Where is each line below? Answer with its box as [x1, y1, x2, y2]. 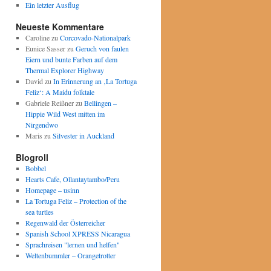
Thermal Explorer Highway [25, 65, 104, 75]
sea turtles [25, 207, 54, 217]
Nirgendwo [25, 120, 58, 129]
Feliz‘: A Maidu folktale [25, 87, 94, 97]
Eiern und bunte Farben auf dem [25, 54, 117, 64]
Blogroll [16, 151, 48, 163]
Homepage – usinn [25, 185, 79, 195]
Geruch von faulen [75, 44, 129, 53]
